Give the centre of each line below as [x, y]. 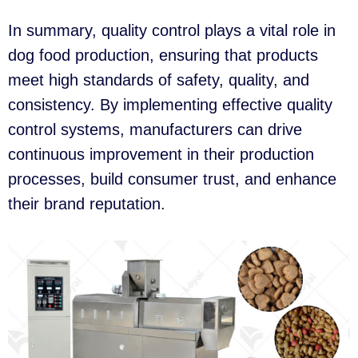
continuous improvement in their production [161, 155]
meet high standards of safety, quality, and [159, 80]
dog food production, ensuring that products [163, 56]
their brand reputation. [87, 204]
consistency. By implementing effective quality [170, 105]
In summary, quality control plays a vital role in [172, 31]
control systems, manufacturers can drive [155, 130]
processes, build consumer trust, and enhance [172, 179]
